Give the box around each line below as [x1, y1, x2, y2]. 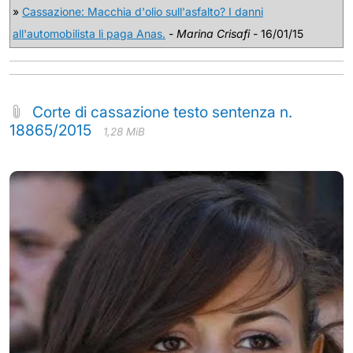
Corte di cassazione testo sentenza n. [32, 102, 292, 121]
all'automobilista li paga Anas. [13, 27, 165, 40]
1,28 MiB [103, 125, 145, 138]
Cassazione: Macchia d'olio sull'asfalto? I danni [22, 5, 263, 18]
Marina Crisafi [176, 27, 250, 40]
